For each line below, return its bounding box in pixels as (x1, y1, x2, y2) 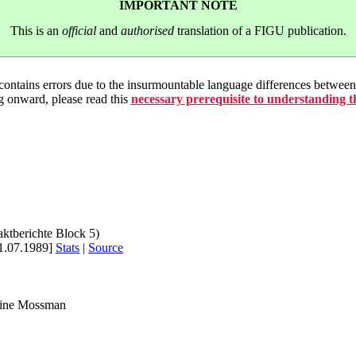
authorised (120, 24, 174, 38)
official (61, 24, 96, 38)
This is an (10, 24, 62, 38)
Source (88, 240, 123, 254)
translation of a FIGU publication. (173, 24, 346, 38)
